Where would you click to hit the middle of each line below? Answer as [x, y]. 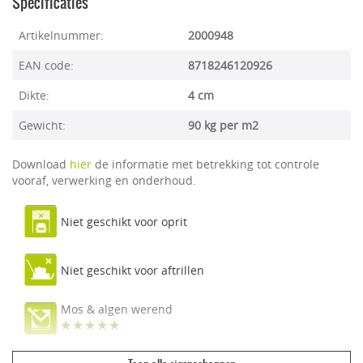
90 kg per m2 [223, 125]
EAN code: [46, 65]
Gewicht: [42, 125]
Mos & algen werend [117, 309]
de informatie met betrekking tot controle [205, 164]
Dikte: [34, 95]
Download [41, 164]
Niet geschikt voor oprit [124, 222]
